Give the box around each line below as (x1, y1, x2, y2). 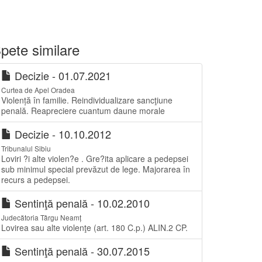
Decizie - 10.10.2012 (12, 126, 111, 142)
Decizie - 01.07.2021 (12, 68, 111, 83)
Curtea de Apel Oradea (1, 85, 75, 95)
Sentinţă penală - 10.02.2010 (12, 195, 150, 211)
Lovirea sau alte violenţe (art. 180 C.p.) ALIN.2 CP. (1, 222, 188, 233)
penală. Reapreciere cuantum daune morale (1, 105, 165, 116)
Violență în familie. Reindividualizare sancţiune (1, 94, 173, 106)
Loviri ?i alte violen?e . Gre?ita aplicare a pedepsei (1, 153, 188, 164)
